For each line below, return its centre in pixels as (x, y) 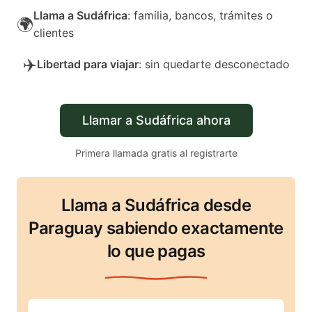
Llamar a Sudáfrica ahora (156, 120)
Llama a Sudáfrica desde (156, 205)
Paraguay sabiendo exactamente (156, 228)
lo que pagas (156, 251)
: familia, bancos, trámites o (200, 15)
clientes (54, 33)
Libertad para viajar (87, 64)
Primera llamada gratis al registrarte (156, 153)
